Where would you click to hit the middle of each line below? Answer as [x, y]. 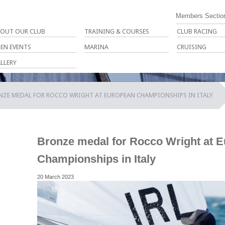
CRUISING [192, 47]
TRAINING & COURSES [117, 31]
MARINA [96, 47]
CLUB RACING [197, 31]
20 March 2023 [55, 177]
